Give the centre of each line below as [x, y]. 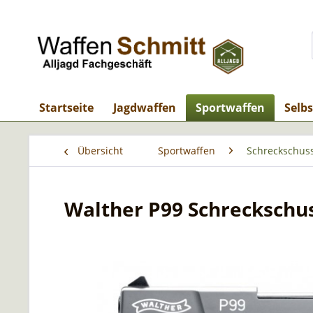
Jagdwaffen [145, 108]
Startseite [66, 108]
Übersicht [100, 151]
